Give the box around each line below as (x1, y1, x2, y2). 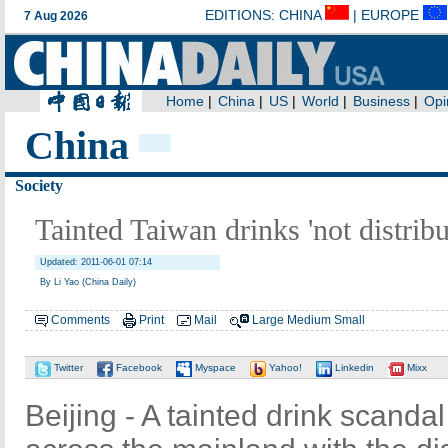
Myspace (192, 362, 236, 374)
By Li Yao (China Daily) (40, 277, 136, 287)
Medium (287, 313, 331, 327)
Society (15, 177, 63, 194)
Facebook (113, 362, 162, 374)
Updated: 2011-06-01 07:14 (40, 257, 152, 267)
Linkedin (332, 362, 374, 374)
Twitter (51, 362, 83, 374)
